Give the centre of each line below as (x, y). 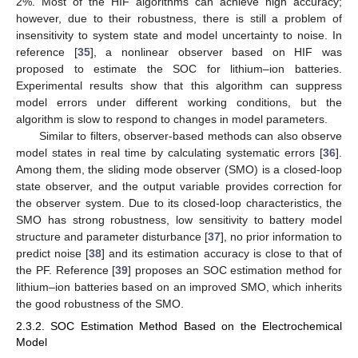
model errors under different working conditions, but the (179, 102)
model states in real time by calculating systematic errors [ (169, 152)
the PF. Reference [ (66, 270)
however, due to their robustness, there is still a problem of (179, 18)
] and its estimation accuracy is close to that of (222, 253)
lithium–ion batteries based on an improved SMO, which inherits (179, 286)
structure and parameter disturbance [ (112, 236)
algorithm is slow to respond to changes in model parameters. (172, 119)
